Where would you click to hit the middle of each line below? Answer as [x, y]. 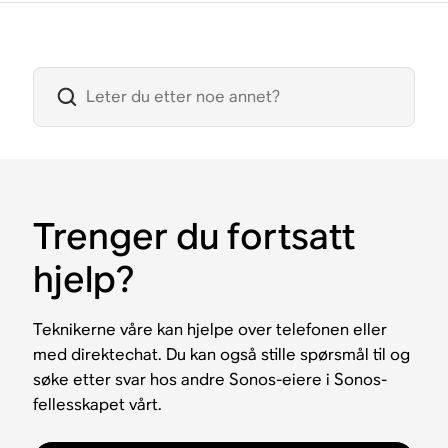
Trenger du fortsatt [194, 235]
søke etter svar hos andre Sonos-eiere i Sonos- [210, 379]
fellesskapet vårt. [98, 404]
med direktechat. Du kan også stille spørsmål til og [222, 354]
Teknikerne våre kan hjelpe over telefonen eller [210, 329]
